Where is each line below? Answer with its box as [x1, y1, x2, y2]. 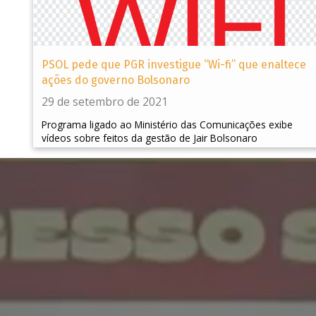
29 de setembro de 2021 [42, 94, 168, 110]
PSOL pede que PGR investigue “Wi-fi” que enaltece [42, 58, 306, 72]
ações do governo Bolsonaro [42, 73, 190, 87]
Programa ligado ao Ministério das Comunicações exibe [42, 118, 293, 132]
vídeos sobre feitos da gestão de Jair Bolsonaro [42, 131, 257, 145]
